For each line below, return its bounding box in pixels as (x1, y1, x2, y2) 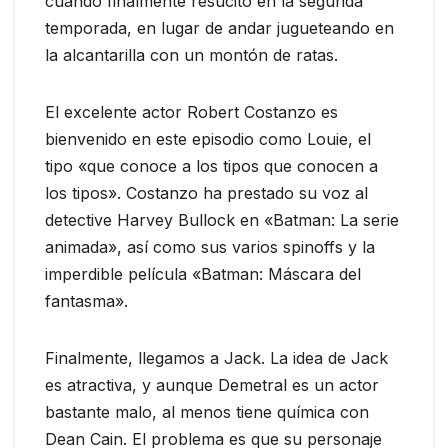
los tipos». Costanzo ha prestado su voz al (45, 183, 368, 204)
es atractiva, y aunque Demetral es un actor (45, 375, 379, 396)
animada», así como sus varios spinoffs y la (45, 237, 375, 258)
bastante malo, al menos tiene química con (45, 402, 369, 423)
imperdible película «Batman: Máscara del (45, 264, 361, 285)
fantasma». (45, 291, 128, 312)
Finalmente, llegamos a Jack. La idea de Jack (45, 348, 388, 369)
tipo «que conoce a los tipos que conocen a (45, 156, 378, 177)
